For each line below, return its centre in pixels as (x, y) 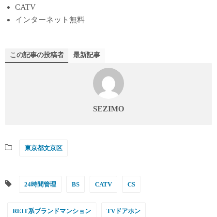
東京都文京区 (44, 148)
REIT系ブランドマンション (52, 211)
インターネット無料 (50, 20)
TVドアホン (124, 211)
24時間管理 (40, 184)
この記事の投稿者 (37, 55)
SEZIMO (108, 108)
